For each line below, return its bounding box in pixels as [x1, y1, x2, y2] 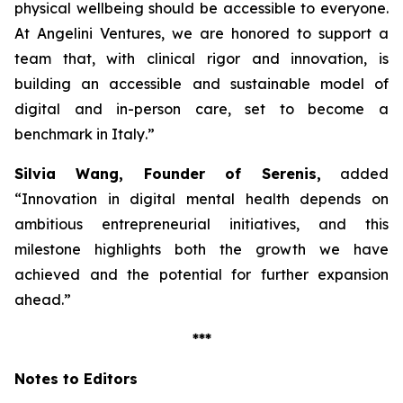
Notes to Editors [14, 370, 138, 388]
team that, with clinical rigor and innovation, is [14, 49, 389, 67]
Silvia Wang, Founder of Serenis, [14, 165, 321, 183]
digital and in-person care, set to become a [14, 100, 389, 118]
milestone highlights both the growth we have [14, 240, 389, 258]
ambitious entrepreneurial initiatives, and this [14, 215, 389, 233]
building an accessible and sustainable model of [14, 75, 389, 93]
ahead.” [14, 291, 71, 309]
